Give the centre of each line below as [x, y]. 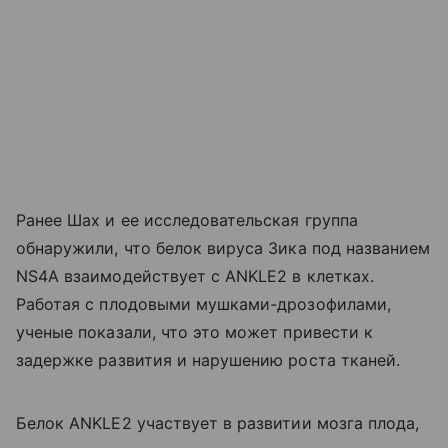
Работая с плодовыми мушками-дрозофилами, [203, 303]
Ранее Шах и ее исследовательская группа [187, 219]
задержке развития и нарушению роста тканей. [208, 359]
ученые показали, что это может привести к [194, 331]
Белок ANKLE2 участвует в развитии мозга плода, [218, 422]
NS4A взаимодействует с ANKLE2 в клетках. [195, 275]
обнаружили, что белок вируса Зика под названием [223, 247]
